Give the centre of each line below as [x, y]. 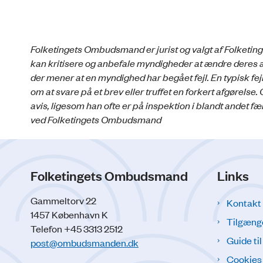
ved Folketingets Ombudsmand [96, 119]
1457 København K [69, 214]
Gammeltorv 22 [63, 200]
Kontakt [244, 202]
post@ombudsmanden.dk [85, 242]
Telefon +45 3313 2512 [77, 228]
